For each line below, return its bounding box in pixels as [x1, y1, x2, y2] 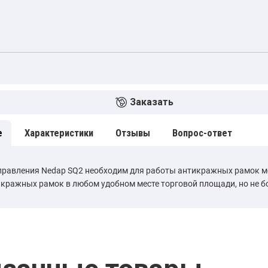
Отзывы [115, 127, 150, 139]
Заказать [130, 96, 173, 108]
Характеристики [25, 127, 93, 139]
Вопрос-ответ [172, 127, 232, 139]
